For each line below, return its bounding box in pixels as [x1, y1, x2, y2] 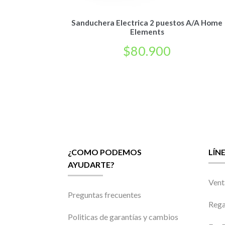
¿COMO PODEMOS [67, 147, 142, 157]
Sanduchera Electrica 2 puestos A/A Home [71, 18, 223, 27]
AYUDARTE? [67, 159, 115, 169]
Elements [130, 27, 164, 36]
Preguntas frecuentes [67, 189, 141, 199]
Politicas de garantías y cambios [67, 212, 178, 222]
